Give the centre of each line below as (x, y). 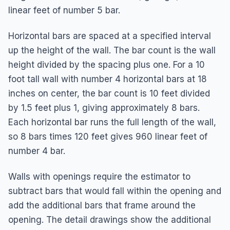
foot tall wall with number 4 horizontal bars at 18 (108, 79)
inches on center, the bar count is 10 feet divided (109, 93)
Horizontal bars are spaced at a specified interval (110, 36)
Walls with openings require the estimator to (99, 176)
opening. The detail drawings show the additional (110, 219)
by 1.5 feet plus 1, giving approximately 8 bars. (104, 108)
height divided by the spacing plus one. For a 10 (107, 64)
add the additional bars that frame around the (102, 205)
